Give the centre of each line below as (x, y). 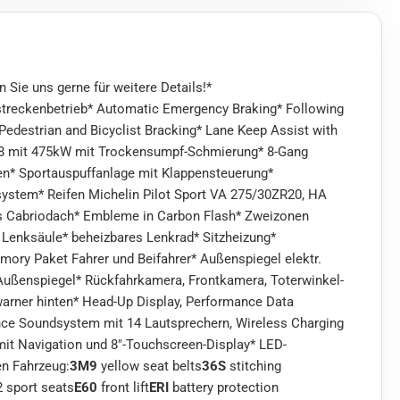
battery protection (225, 388)
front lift (125, 388)
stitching (253, 367)
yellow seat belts (151, 367)
